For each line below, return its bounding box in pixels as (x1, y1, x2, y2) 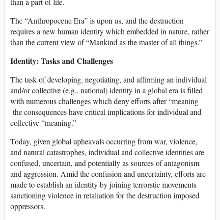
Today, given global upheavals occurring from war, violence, (10, 136, 197, 147)
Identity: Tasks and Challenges (10, 55, 113, 67)
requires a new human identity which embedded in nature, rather (10, 26, 209, 37)
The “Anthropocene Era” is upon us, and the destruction (10, 15, 184, 26)
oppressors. (10, 201, 45, 212)
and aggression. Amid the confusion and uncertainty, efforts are (10, 168, 206, 179)
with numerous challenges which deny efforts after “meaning (10, 96, 198, 107)
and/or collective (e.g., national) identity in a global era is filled (10, 85, 203, 96)
